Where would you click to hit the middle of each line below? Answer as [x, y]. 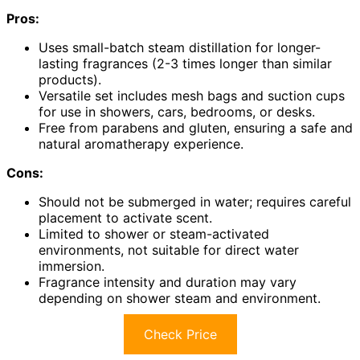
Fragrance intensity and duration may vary [168, 282]
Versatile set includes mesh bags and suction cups [192, 95]
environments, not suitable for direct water [169, 250]
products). [70, 79]
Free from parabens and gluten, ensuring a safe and [196, 127]
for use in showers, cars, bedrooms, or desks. [177, 111]
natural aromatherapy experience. [141, 143]
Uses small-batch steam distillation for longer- [180, 47]
